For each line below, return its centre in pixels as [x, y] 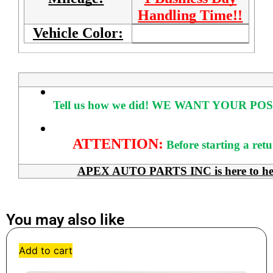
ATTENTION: [118, 144]
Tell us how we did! [101, 105]
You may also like [65, 219]
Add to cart [46, 250]
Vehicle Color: [78, 33]
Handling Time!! [190, 16]
